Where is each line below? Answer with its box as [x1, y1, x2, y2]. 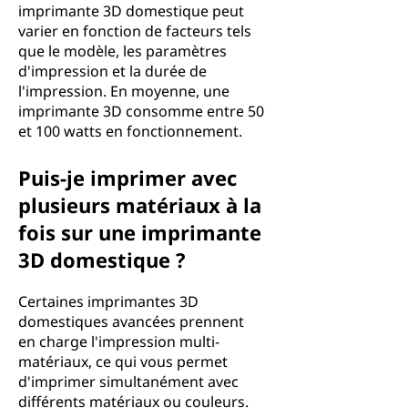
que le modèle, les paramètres [18, 41, 227, 61]
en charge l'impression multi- [18, 331, 219, 352]
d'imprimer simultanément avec [18, 372, 239, 392]
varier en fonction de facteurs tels [18, 21, 251, 41]
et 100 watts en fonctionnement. [18, 121, 242, 141]
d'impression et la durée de [18, 61, 207, 81]
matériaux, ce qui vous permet [18, 352, 228, 372]
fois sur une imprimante [18, 219, 261, 246]
